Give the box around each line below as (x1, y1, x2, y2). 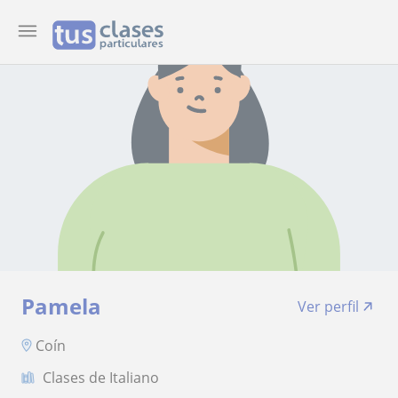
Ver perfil (298, 297, 359, 316)
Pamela (21, 291, 101, 321)
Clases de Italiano (43, 367, 159, 387)
